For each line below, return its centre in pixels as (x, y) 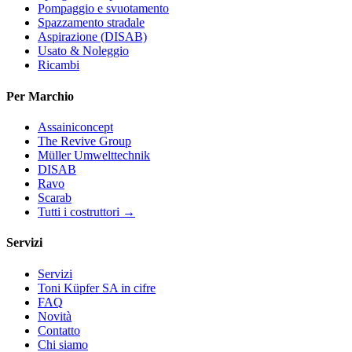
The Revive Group (84, 141)
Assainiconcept (75, 126)
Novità (55, 316)
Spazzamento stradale (91, 23)
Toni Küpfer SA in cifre (97, 288)
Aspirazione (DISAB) (92, 37)
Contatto (59, 330)
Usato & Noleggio (83, 51)
